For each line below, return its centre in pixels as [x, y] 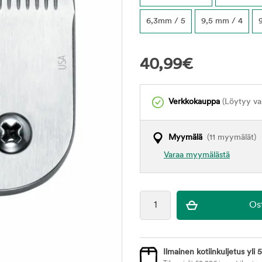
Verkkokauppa [194, 102]
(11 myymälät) [229, 138]
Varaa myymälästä [197, 155]
